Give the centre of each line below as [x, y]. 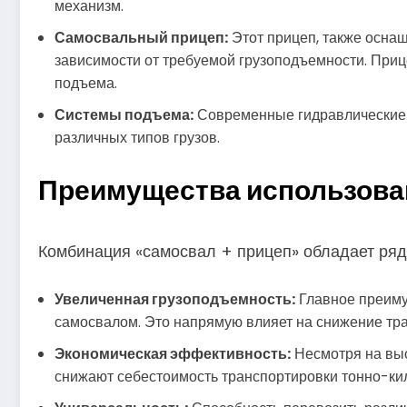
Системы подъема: [124, 115]
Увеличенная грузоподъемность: [175, 299]
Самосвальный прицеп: [141, 38]
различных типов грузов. [137, 138]
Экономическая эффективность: [173, 353]
